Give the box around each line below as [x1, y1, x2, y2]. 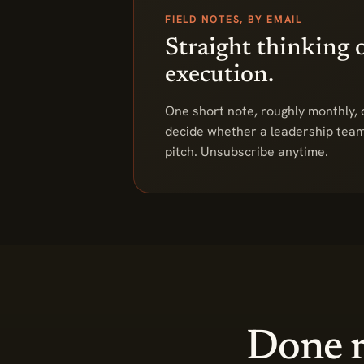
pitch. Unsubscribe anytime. [165, 143, 328, 160]
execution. [165, 63, 274, 88]
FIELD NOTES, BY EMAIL [165, 12, 302, 26]
